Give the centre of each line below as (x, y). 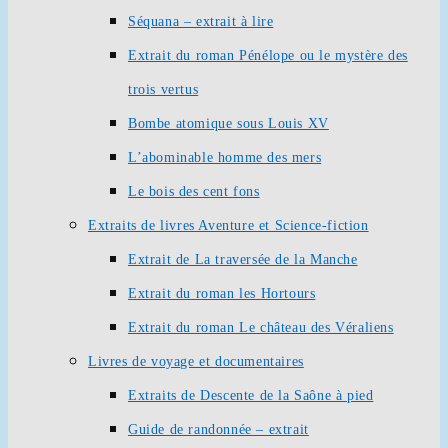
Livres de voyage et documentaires (196, 361)
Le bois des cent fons (194, 191)
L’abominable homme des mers (225, 157)
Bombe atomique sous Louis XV (228, 123)
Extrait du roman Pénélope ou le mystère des (268, 55)
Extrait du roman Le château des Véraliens (261, 327)
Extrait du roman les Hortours (222, 293)
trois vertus (163, 89)
